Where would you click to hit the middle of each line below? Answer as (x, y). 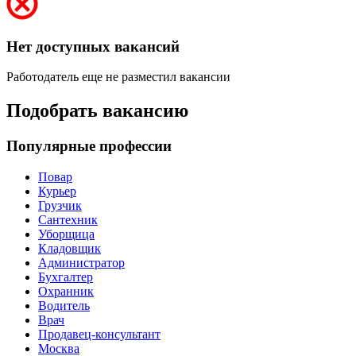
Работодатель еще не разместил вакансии (118, 77)
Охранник (66, 291)
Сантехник (68, 219)
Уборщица (66, 234)
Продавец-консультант (99, 334)
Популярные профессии (89, 146)
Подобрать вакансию (97, 111)
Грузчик (60, 205)
